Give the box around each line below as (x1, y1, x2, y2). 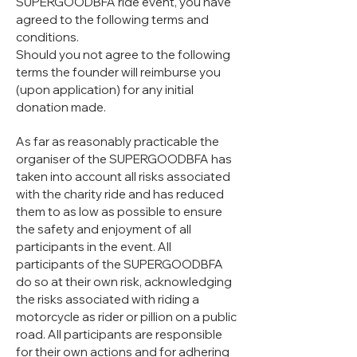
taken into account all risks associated (16, 169, 230, 185)
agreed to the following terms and (16, 12, 209, 28)
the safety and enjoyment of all (16, 222, 191, 237)
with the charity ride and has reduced (16, 186, 224, 202)
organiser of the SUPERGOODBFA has (16, 151, 232, 167)
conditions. (16, 29, 79, 45)
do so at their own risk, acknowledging (16, 274, 232, 290)
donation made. (16, 100, 106, 116)
